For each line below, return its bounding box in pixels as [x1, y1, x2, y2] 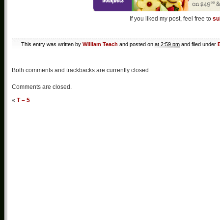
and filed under [180, 41, 218, 48]
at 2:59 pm [155, 41, 180, 48]
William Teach [82, 41, 118, 48]
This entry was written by [21, 41, 82, 48]
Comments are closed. [12, 83, 72, 91]
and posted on [118, 41, 155, 48]
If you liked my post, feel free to [129, 15, 213, 23]
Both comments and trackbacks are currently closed [12, 67, 149, 74]
